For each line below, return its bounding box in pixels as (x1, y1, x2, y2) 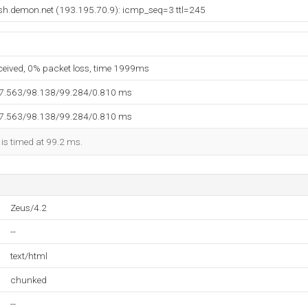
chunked (10, 274, 47, 285)
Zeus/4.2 (10, 202, 47, 213)
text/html (10, 250, 47, 261)
